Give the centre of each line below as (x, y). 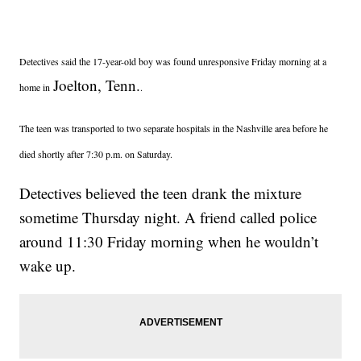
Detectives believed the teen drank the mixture (161, 193)
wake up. (48, 266)
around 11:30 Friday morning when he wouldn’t (169, 242)
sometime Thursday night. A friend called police (168, 218)
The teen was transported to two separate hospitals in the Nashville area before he (174, 129)
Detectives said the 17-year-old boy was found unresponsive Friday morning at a (173, 62)
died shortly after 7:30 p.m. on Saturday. (96, 154)
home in (37, 87)
